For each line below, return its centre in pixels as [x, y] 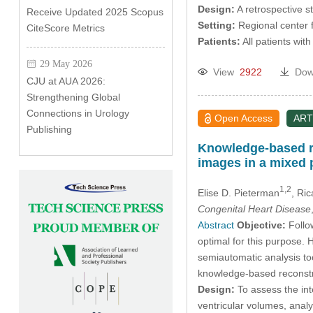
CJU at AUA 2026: [66, 81]
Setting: [216, 26]
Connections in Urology [78, 113]
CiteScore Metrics [65, 28]
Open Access [244, 118]
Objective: [261, 225]
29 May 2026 [66, 64]
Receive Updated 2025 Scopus [95, 12]
